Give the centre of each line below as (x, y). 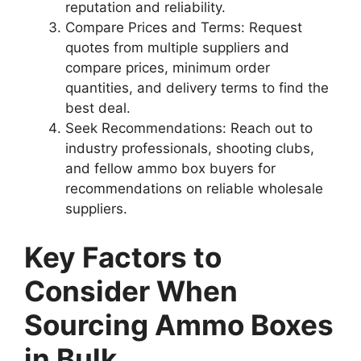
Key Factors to (123, 257)
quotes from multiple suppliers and (177, 48)
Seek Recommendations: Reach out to (189, 129)
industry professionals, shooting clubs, (190, 149)
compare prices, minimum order (168, 68)
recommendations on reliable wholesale (194, 189)
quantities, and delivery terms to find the (197, 88)
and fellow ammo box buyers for (170, 169)
